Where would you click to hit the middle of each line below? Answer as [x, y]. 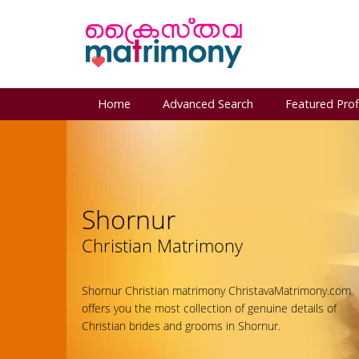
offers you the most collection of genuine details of [209, 308]
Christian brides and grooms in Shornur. [181, 326]
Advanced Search [208, 104]
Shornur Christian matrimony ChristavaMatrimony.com [216, 290]
